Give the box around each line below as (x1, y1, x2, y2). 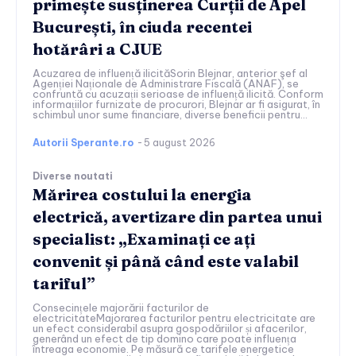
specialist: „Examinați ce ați (33, 229, 255, 250)
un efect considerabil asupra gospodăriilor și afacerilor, (33, 322, 307, 335)
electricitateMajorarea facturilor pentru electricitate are (33, 311, 315, 325)
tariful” (33, 273, 95, 294)
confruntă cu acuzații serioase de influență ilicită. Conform (33, 87, 323, 101)
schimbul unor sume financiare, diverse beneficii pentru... (33, 108, 308, 122)
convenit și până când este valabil (33, 251, 299, 272)
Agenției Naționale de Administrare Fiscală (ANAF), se (33, 77, 299, 91)
